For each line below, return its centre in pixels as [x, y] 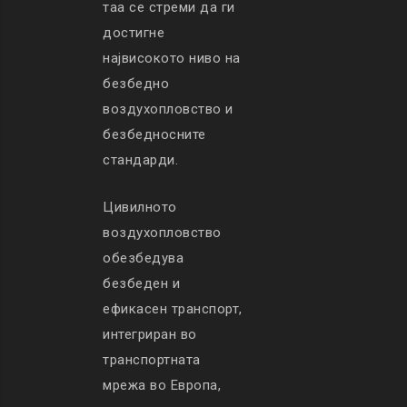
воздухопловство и [168, 109]
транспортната [152, 360]
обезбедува [143, 258]
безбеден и [141, 284]
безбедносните [154, 135]
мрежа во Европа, [162, 386]
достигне [134, 33]
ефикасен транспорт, [173, 309]
